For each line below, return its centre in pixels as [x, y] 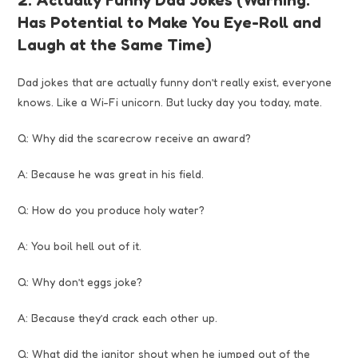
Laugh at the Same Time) [115, 44]
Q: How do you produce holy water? [111, 209]
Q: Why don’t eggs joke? [80, 281]
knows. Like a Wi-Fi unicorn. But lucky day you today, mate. [170, 101]
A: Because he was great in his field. [111, 173]
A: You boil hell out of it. [80, 245]
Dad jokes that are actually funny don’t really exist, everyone [175, 82]
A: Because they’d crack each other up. [118, 317]
